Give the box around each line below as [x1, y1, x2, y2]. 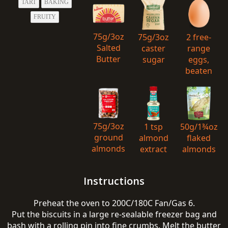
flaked [187, 132, 211, 144]
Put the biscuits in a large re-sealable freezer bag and [11, 209, 217, 220]
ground [94, 131, 123, 143]
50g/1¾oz [180, 121, 218, 132]
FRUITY [34, 13, 56, 20]
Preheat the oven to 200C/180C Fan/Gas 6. [33, 197, 195, 209]
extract [140, 143, 167, 155]
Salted [96, 42, 121, 53]
